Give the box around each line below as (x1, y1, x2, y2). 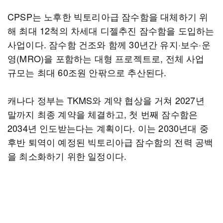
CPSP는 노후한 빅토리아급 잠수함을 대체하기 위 (7, 10, 209, 23)
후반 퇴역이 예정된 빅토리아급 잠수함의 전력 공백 (7, 135, 214, 148)
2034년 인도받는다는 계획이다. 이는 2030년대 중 (7, 121, 209, 134)
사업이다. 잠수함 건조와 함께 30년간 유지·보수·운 (7, 38, 211, 51)
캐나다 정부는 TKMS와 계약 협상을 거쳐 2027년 (7, 94, 205, 107)
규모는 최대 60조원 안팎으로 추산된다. (7, 66, 167, 79)
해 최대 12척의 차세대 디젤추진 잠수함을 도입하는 (7, 24, 215, 37)
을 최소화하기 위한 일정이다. (7, 149, 127, 162)
